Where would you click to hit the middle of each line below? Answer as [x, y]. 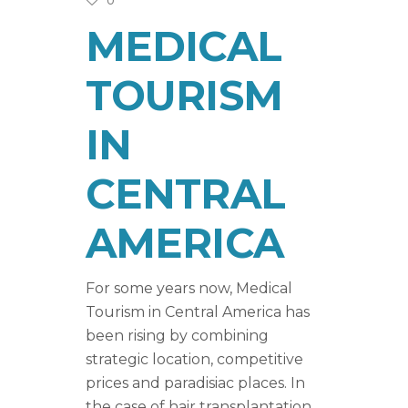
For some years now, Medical [189, 288]
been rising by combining [177, 335]
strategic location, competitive [194, 359]
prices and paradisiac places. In [195, 382]
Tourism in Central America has [198, 311]
